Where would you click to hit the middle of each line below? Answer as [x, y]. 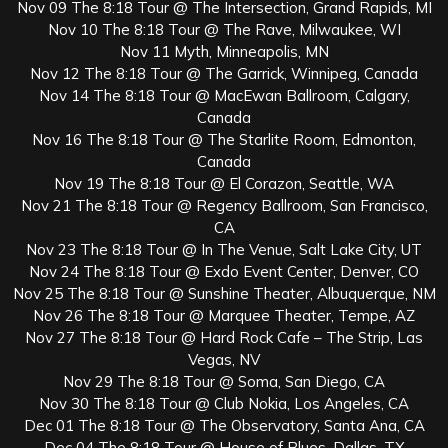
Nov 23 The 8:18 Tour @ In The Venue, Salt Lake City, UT [224, 249]
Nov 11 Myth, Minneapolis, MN [224, 51]
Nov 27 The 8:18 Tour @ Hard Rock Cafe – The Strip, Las [224, 337]
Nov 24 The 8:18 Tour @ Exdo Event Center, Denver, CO [224, 271]
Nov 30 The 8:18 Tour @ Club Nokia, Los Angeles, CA [224, 403]
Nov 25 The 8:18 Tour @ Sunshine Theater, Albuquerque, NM [224, 293]
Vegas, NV [224, 359]
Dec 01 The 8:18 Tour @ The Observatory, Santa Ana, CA [224, 425]
